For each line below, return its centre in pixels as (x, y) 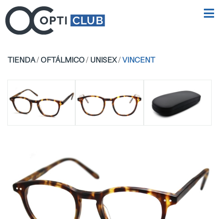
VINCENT (139, 60)
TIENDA (21, 60)
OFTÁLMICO (63, 60)
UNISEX (103, 60)
